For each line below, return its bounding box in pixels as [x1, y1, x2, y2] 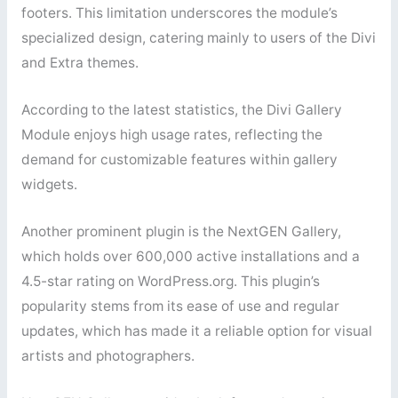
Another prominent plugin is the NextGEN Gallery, [20, 223, 341, 241]
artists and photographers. [20, 347, 195, 365]
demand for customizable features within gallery [20, 151, 338, 169]
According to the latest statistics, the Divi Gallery [20, 101, 342, 119]
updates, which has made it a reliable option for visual [20, 322, 372, 340]
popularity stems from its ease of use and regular [20, 298, 339, 315]
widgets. [20, 176, 77, 194]
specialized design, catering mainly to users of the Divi [20, 29, 376, 47]
